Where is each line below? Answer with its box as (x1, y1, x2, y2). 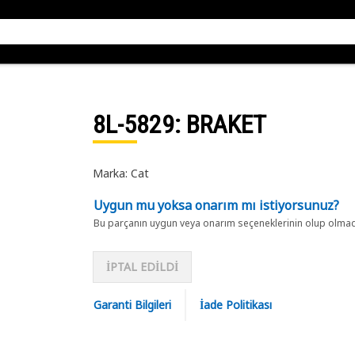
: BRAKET (174, 109, 266, 139)
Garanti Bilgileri (93, 297, 171, 312)
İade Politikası (199, 297, 272, 312)
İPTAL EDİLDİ (105, 259, 178, 274)
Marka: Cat (92, 166, 149, 181)
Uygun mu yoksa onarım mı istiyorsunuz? (93, 197, 339, 214)
